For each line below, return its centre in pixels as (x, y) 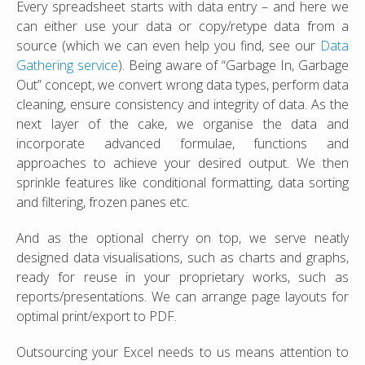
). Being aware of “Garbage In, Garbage (233, 66)
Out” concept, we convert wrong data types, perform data (182, 85)
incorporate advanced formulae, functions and (182, 144)
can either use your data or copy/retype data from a (182, 26)
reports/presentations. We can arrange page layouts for (182, 297)
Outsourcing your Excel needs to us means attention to (182, 352)
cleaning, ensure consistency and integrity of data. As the (182, 105)
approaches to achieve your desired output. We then (182, 163)
